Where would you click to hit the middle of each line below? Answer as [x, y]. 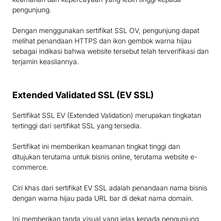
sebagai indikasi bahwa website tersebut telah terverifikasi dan [110, 51]
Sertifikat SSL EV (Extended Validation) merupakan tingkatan [107, 115]
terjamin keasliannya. [46, 62]
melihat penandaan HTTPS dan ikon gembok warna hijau [102, 41]
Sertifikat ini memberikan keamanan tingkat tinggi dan [96, 147]
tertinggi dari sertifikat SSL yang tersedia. [77, 126]
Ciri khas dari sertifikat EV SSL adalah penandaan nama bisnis [110, 188]
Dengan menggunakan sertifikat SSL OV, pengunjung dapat [106, 31]
